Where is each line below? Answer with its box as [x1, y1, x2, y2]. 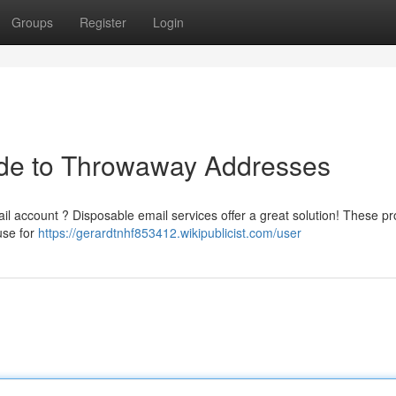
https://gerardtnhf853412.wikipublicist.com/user [38, 224, 301, 241]
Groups [11, 13, 53, 31]
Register [80, 13, 126, 31]
